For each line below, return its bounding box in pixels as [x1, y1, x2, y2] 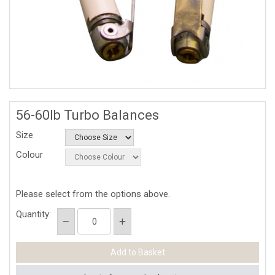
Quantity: [16, 209, 51, 220]
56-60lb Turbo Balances [16, 107, 159, 123]
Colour [16, 149, 43, 160]
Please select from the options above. [16, 188, 170, 199]
